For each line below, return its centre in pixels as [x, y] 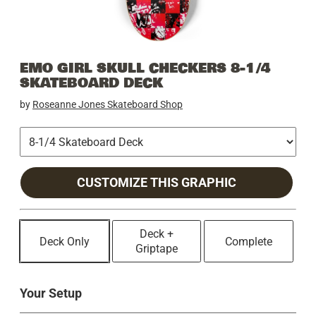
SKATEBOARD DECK [91, 83]
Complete [249, 241]
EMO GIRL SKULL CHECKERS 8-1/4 [145, 68]
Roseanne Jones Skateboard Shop [108, 105]
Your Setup [51, 293]
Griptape [157, 249]
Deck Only [64, 241]
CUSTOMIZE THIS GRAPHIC [156, 183]
